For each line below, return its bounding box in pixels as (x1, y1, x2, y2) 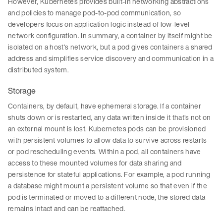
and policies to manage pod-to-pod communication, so (8, 7, 181, 18)
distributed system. (8, 64, 69, 75)
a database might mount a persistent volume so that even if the (8, 180, 207, 191)
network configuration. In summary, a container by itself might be (8, 30, 213, 41)
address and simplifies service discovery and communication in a (8, 53, 214, 64)
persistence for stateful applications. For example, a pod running (8, 169, 211, 180)
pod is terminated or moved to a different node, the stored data (8, 192, 206, 203)
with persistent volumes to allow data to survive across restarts (8, 135, 207, 146)
